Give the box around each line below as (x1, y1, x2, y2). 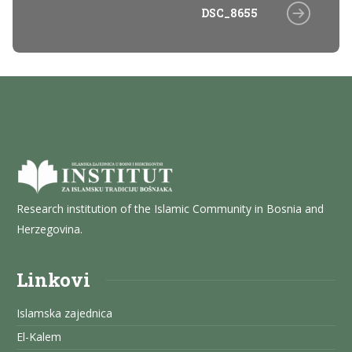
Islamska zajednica (16, 306, 112, 321)
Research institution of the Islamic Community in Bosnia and (16, 200, 324, 216)
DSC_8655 (201, 5, 258, 21)
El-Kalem (16, 329, 61, 345)
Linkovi (16, 267, 90, 293)
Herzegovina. (16, 221, 82, 236)
